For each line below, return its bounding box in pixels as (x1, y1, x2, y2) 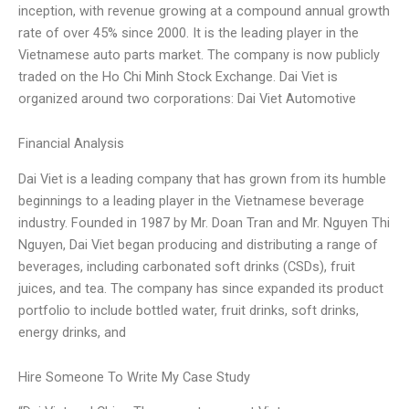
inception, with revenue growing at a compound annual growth (18, 2, 390, 19)
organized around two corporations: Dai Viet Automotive (18, 89, 356, 107)
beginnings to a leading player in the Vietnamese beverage (18, 192, 364, 209)
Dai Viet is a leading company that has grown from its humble (18, 170, 386, 187)
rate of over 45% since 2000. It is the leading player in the (18, 24, 359, 41)
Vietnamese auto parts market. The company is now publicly (18, 46, 380, 63)
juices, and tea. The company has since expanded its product (18, 279, 383, 297)
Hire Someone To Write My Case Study (18, 369, 250, 386)
